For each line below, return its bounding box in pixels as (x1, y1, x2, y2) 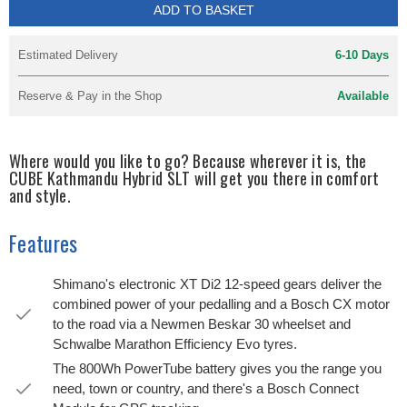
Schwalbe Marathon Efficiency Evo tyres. (53, 336, 297, 352)
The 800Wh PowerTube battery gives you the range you (53, 361, 382, 376)
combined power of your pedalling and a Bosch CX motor (53, 296, 390, 312)
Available (337, 89, 389, 103)
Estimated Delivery (18, 48, 118, 62)
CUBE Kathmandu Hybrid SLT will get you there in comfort (9, 166, 380, 190)
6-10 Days (335, 48, 389, 62)
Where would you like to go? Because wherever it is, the (9, 149, 367, 173)
